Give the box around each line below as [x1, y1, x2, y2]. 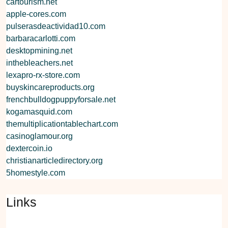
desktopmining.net [6, 46, 72, 55]
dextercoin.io [6, 144, 52, 153]
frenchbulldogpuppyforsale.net [6, 95, 116, 104]
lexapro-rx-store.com [6, 70, 80, 79]
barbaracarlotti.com [6, 34, 75, 43]
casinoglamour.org [6, 131, 73, 140]
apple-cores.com [6, 9, 66, 18]
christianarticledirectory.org [6, 156, 103, 165]
